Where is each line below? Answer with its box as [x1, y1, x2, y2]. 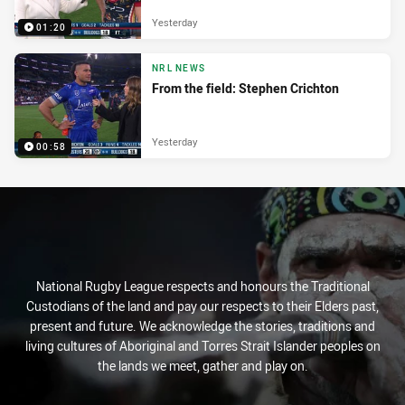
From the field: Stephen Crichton [152, 80, 339, 98]
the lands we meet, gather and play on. [97, 357, 308, 374]
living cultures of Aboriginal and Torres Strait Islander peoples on [24, 337, 381, 354]
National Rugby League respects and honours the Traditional [35, 278, 370, 295]
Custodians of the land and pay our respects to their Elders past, [26, 297, 379, 315]
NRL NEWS [152, 62, 205, 75]
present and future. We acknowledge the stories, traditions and [30, 317, 375, 334]
